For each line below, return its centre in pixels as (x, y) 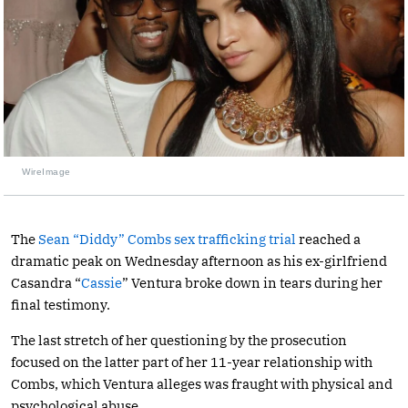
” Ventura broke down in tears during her (252, 282)
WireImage (46, 171)
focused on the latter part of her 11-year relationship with (192, 362)
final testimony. (61, 304)
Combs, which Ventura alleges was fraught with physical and (202, 383)
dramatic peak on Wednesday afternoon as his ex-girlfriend (199, 260)
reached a (328, 239)
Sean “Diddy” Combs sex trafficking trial (167, 239)
